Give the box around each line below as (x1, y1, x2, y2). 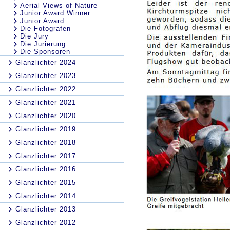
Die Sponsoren (20, 48, 70, 55)
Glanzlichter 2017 (15, 152, 76, 160)
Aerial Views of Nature (20, 2, 98, 9)
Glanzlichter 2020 (15, 112, 76, 120)
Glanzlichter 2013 (15, 205, 76, 213)
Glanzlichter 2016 (15, 165, 76, 173)
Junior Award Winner (20, 9, 90, 17)
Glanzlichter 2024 (15, 59, 76, 66)
